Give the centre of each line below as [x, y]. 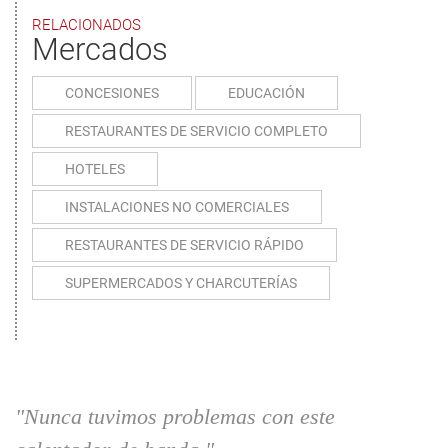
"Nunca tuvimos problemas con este [175, 417]
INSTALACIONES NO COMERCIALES [177, 207]
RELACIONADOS [86, 25]
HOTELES [95, 169]
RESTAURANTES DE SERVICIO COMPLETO [196, 131]
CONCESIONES [112, 93]
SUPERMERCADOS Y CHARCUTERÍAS [181, 283]
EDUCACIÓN [266, 93]
